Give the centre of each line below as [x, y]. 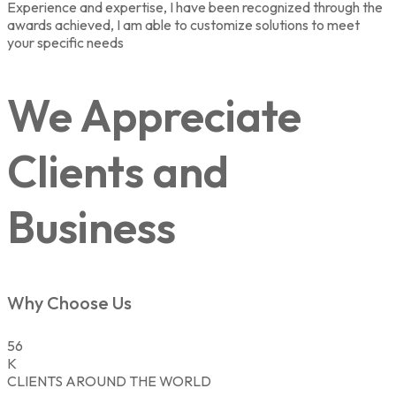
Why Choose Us [69, 302]
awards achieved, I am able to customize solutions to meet [183, 24]
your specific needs [65, 42]
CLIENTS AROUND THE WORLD [109, 381]
